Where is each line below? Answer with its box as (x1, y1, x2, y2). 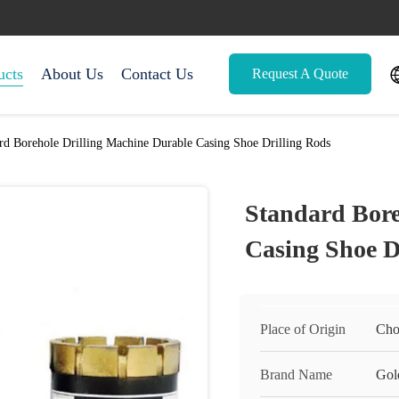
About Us (41, 65, 103, 83)
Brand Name (260, 367, 332, 382)
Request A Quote (252, 65, 348, 81)
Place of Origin (260, 322, 346, 337)
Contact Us (121, 65, 193, 83)
